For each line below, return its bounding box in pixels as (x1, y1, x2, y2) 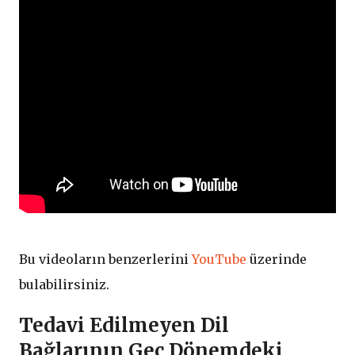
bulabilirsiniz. (19, 277, 109, 293)
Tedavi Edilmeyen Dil (19, 313, 229, 338)
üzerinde (246, 251, 307, 268)
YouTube (192, 251, 246, 268)
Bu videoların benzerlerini (19, 251, 192, 268)
